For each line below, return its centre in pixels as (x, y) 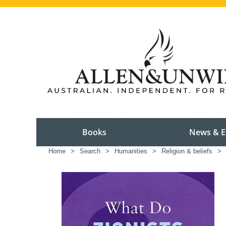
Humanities (131, 151)
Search (90, 151)
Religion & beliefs (187, 151)
